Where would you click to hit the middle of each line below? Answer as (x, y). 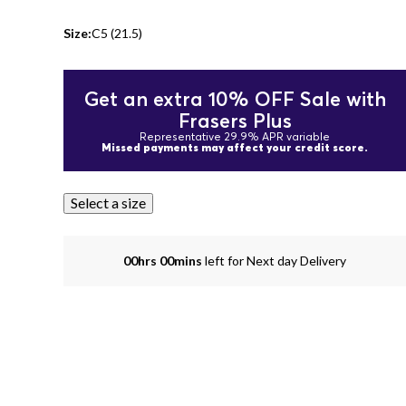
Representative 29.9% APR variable (235, 136)
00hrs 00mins (164, 261)
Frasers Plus (235, 121)
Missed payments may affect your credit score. (235, 147)
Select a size (108, 203)
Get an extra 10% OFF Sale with (235, 99)
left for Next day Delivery (275, 261)
